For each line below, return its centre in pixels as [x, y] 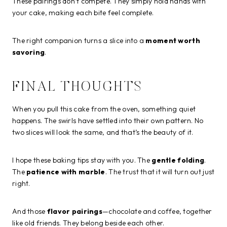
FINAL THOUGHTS [78, 88]
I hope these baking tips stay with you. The [82, 160]
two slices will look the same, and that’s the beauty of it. [103, 132]
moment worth [173, 40]
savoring [29, 52]
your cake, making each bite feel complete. [83, 12]
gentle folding [178, 160]
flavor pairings [75, 211]
